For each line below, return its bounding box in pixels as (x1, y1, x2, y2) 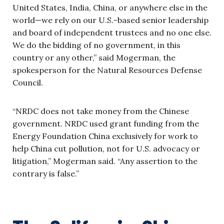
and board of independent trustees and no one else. (12, 27, 211, 38)
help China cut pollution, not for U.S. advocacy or (12, 143, 200, 154)
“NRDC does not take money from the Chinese (12, 106, 189, 116)
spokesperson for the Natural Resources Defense (12, 65, 202, 75)
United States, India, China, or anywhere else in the (12, 2, 207, 13)
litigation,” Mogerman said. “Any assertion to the (12, 156, 197, 166)
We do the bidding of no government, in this (12, 40, 180, 50)
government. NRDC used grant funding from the (12, 118, 199, 129)
